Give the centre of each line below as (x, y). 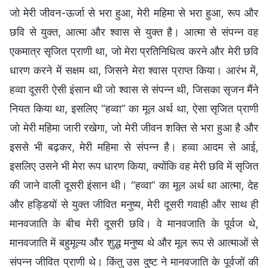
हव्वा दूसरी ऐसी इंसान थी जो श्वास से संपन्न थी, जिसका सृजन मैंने (134, 89)
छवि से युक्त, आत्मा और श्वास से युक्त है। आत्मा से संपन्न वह (134, 32)
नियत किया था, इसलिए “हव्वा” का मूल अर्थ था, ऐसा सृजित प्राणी (134, 108)
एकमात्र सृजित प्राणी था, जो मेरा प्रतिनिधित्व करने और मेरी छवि (134, 51)
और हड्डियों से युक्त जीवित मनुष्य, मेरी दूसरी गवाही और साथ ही (134, 204)
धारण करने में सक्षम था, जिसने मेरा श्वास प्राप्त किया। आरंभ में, (134, 70)
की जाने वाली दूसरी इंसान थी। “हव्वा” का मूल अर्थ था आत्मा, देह (134, 185)
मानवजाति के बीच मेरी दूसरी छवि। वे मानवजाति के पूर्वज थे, (134, 223)
